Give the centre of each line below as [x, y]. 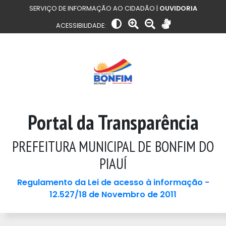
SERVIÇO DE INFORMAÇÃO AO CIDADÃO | [94, 8]
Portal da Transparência [113, 122]
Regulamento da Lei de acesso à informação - [113, 182]
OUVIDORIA [178, 8]
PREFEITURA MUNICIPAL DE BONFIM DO [113, 147]
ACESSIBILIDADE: [81, 25]
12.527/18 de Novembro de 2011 [113, 194]
